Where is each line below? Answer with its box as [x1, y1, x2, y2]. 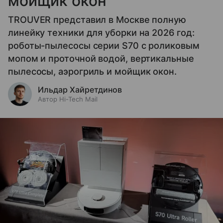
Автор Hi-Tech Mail [38, 95, 98, 103]
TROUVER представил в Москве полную [8, 14, 186, 25]
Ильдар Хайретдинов [38, 84, 122, 95]
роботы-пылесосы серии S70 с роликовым [8, 40, 200, 51]
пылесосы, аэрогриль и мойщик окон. [8, 66, 177, 77]
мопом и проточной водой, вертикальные [8, 53, 194, 64]
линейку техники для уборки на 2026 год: [8, 27, 195, 38]
